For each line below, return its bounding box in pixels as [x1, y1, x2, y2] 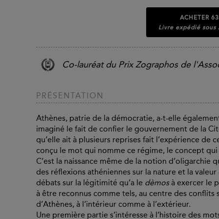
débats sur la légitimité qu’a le [36, 178, 145, 188]
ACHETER [180, 14, 211, 21]
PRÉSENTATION [36, 91, 104, 101]
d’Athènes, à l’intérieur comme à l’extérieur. [36, 199, 191, 209]
